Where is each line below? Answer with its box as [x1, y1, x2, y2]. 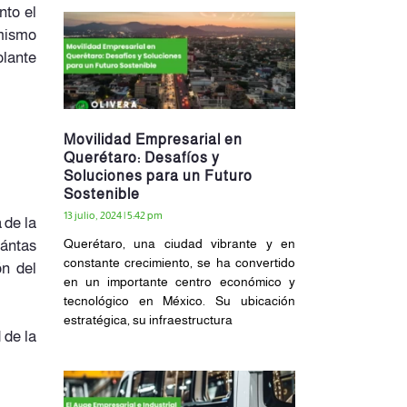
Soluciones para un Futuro [63, 167, 253, 184]
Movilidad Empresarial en [63, 131, 243, 147]
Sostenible [63, 185, 140, 202]
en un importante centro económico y [63, 273, 295, 289]
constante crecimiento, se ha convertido [63, 254, 295, 270]
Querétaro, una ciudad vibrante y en [63, 235, 295, 251]
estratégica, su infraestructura [63, 312, 233, 327]
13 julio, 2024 [63, 208, 124, 222]
